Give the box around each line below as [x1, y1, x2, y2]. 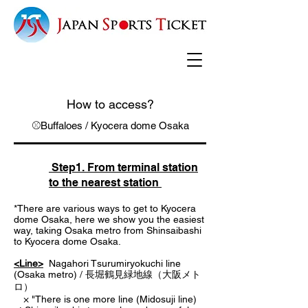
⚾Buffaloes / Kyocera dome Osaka [31, 120, 189, 131]
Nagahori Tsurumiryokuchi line [43, 258, 181, 269]
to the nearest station [49, 176, 162, 189]
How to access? [66, 97, 154, 111]
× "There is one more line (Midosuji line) [14, 294, 197, 305]
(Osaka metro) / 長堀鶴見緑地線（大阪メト [14, 269, 201, 280]
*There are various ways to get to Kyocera [14, 203, 196, 214]
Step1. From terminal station [49, 161, 198, 174]
